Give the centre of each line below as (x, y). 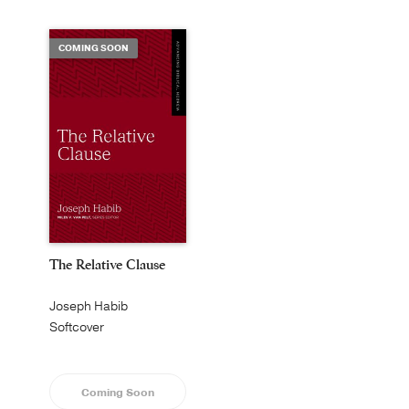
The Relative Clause (107, 264)
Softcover (77, 327)
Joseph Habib (89, 306)
